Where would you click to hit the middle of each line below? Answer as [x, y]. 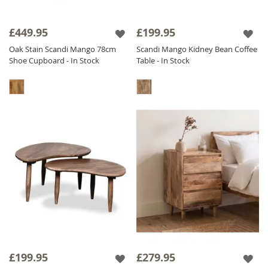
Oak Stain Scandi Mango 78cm [63, 49]
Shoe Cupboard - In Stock [54, 61]
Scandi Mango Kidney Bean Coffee [197, 49]
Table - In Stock [163, 61]
